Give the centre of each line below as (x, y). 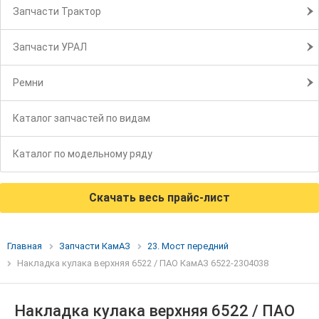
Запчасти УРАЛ (50, 47)
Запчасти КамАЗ (95, 246)
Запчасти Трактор (57, 12)
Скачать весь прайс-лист (159, 198)
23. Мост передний (188, 246)
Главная (25, 246)
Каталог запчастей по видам (82, 119)
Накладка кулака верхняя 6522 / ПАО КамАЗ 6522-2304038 (143, 263)
